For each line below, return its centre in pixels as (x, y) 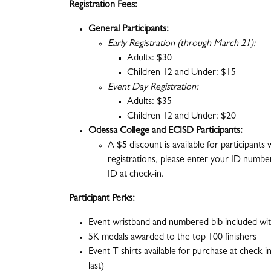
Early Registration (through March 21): (182, 44)
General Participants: (129, 30)
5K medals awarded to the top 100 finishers (172, 238)
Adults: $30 (149, 59)
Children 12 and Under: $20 (181, 117)
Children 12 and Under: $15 (181, 73)
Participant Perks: (102, 199)
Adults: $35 (149, 103)
